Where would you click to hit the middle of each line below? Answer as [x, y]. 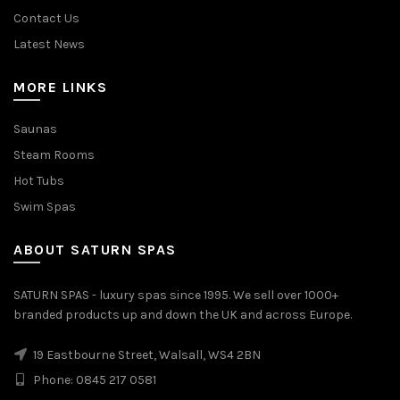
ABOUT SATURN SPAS [95, 249]
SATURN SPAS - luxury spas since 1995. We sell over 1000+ [176, 295]
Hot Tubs [39, 180]
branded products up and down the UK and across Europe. [183, 314]
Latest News [49, 44]
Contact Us [46, 18]
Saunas [35, 129]
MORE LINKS [60, 87]
